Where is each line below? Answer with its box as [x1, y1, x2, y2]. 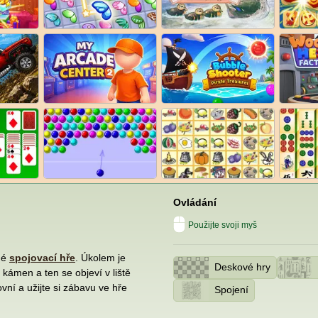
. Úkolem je [75, 251, 126, 263]
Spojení [214, 284, 248, 296]
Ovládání [173, 196, 216, 208]
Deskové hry [214, 261, 270, 273]
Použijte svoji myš [188, 219, 257, 230]
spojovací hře [9, 251, 75, 263]
